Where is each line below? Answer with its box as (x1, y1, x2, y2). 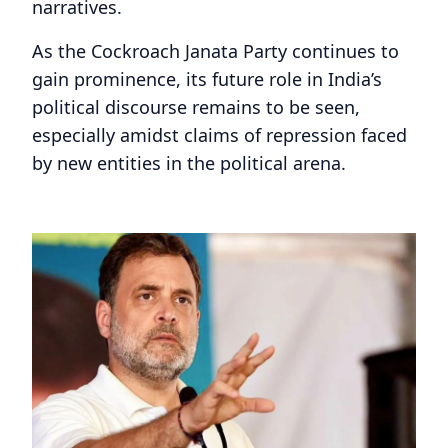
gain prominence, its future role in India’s (32, 67, 382, 91)
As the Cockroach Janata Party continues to (32, 39, 399, 63)
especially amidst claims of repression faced (32, 123, 407, 147)
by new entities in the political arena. (32, 151, 346, 175)
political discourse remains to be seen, (32, 95, 360, 119)
